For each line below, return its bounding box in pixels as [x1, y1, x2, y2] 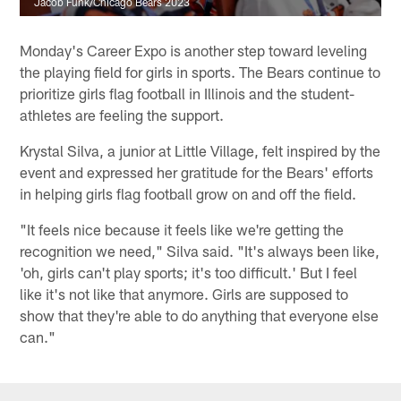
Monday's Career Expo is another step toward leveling [20, 40, 368, 59]
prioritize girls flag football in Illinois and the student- [20, 83, 355, 102]
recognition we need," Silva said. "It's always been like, [20, 241, 380, 260]
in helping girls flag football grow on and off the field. [20, 183, 357, 202]
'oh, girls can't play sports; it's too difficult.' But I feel [20, 262, 358, 281]
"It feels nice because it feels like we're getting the [20, 219, 345, 238]
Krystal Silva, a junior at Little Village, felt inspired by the [20, 141, 381, 159]
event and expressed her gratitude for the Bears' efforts [20, 162, 374, 181]
